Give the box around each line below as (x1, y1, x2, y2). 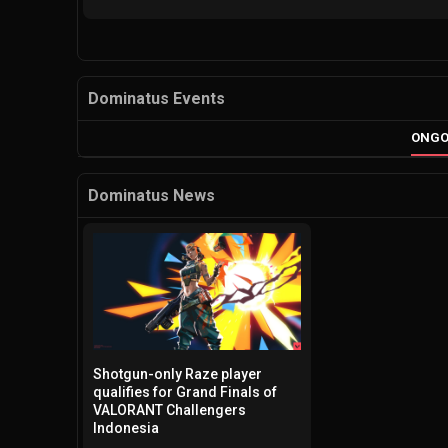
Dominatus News (88, 186, 215, 206)
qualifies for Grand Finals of (93, 384, 277, 401)
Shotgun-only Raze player (93, 366, 262, 383)
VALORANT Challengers (93, 402, 246, 419)
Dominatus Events (88, 89, 225, 109)
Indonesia (93, 420, 159, 437)
